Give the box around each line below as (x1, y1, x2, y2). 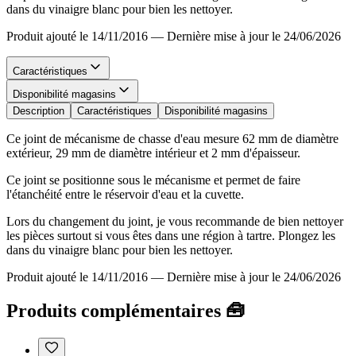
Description (13, 104, 64, 117)
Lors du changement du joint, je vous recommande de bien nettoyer (6, 214, 343, 228)
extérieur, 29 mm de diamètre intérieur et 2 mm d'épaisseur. (6, 145, 300, 160)
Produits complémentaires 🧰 (6, 300, 245, 321)
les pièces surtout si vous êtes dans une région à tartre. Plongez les (6, 228, 335, 242)
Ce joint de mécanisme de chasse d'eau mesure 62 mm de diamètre (6, 131, 339, 145)
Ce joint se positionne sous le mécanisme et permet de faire (6, 172, 300, 187)
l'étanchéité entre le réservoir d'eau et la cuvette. (6, 187, 244, 201)
